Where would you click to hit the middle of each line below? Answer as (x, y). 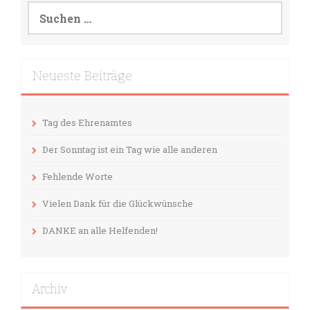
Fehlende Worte (77, 177)
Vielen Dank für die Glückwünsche (118, 204)
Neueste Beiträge (82, 76)
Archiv (49, 290)
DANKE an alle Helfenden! (100, 231)
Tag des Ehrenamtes (87, 123)
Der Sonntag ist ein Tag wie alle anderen (130, 150)
